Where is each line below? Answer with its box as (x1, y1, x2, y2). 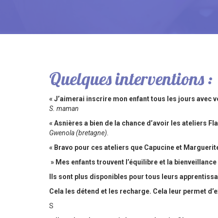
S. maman (49, 105, 79, 112)
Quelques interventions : (49, 68, 213, 90)
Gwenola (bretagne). (49, 129, 109, 137)
